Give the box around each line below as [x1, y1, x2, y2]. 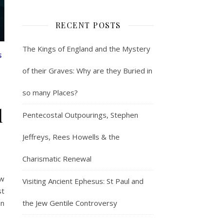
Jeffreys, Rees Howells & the [22, 131, 120, 142]
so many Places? [22, 87, 78, 97]
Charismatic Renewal [22, 153, 91, 163]
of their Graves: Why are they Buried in [22, 65, 152, 75]
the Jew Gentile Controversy [22, 198, 117, 208]
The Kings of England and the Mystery [22, 43, 150, 54]
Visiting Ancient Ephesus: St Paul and [22, 176, 144, 186]
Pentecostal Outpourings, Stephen [22, 109, 138, 120]
